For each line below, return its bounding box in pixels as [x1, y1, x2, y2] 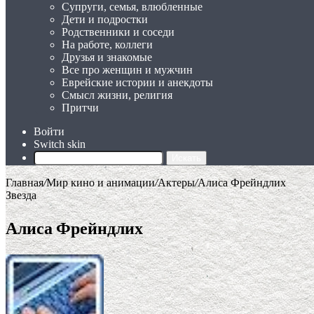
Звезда [6, 189, 36, 201]
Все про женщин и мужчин [62, 64, 193, 76]
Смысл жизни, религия [62, 89, 172, 101]
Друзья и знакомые [62, 51, 152, 63]
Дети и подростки [62, 13, 148, 25]
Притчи [62, 102, 99, 114]
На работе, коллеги [62, 39, 153, 50]
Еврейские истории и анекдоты [62, 76, 213, 88]
